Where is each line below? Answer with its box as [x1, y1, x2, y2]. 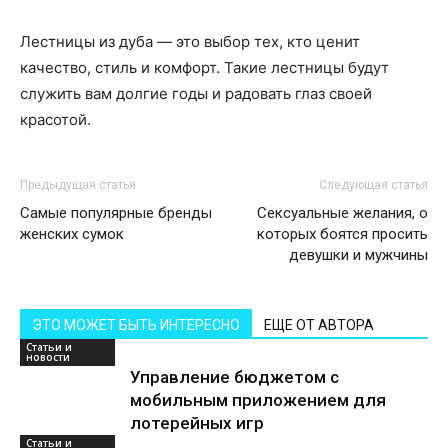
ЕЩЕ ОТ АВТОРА [264, 317, 374, 333]
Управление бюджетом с [130, 367, 339, 387]
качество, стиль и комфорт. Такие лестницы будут [20, 58, 389, 77]
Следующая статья [319, 178, 428, 192]
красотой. [20, 110, 91, 129]
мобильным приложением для [130, 390, 386, 410]
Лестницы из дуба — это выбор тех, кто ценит [20, 32, 360, 51]
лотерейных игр [130, 413, 264, 433]
